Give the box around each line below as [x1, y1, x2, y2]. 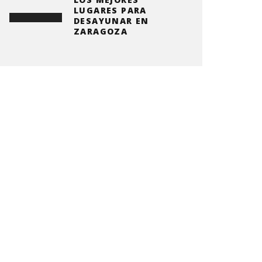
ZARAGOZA [74, 26, 128, 37]
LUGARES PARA [74, 5, 147, 16]
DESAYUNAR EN [74, 15, 149, 26]
